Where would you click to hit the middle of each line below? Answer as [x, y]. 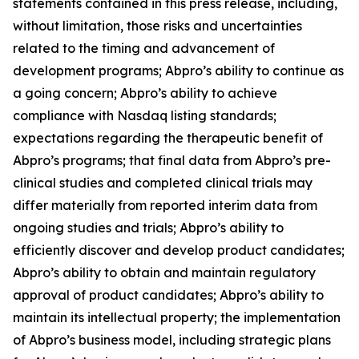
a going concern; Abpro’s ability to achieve [145, 93]
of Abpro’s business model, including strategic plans [172, 339]
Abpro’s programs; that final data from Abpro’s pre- [172, 160]
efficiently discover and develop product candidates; [179, 250]
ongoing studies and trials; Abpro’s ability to [148, 227]
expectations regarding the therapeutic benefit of [168, 137]
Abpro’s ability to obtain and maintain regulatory [164, 272]
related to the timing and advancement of [144, 48]
